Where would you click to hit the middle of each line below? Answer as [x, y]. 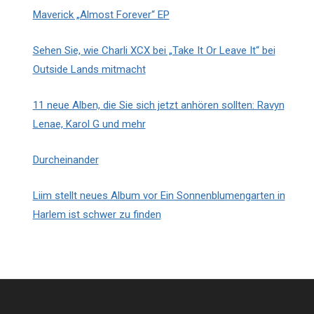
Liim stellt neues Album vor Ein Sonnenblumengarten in [159, 195]
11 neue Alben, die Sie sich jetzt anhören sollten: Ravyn [158, 105]
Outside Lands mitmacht [89, 69]
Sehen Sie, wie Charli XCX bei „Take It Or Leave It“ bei [154, 50]
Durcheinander [66, 159]
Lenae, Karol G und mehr [89, 124]
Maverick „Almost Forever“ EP [101, 14]
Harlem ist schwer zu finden [97, 214]
